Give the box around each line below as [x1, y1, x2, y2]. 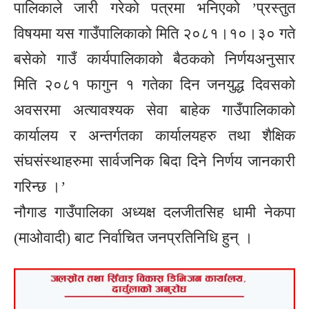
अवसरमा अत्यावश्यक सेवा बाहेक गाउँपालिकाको [14, 101, 295, 119]
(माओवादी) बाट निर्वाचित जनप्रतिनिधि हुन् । [14, 228, 253, 246]
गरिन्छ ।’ [14, 177, 66, 195]
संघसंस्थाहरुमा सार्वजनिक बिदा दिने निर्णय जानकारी [14, 152, 295, 170]
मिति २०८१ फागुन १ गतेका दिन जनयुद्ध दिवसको [14, 75, 295, 93]
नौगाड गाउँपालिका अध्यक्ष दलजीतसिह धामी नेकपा [14, 203, 295, 221]
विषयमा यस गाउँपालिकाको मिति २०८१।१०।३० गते [14, 24, 295, 42]
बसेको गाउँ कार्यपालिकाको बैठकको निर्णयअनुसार [14, 50, 295, 68]
